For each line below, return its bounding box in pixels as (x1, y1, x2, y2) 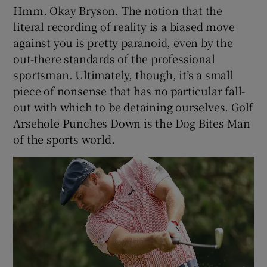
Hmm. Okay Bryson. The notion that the (13, 2, 223, 18)
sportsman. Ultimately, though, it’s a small (13, 66, 234, 82)
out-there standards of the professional (13, 50, 215, 66)
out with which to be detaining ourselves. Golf (13, 98, 253, 114)
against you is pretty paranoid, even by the (13, 34, 233, 50)
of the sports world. (13, 131, 115, 147)
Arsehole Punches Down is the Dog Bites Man (13, 114, 251, 131)
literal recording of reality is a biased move (13, 18, 235, 34)
